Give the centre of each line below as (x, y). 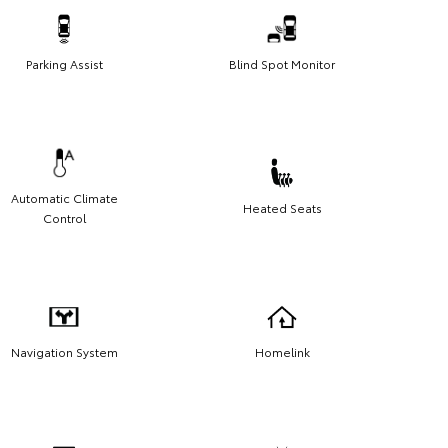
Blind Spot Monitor (282, 64)
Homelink (282, 352)
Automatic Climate (64, 198)
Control (64, 218)
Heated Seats (282, 208)
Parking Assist (64, 64)
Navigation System (64, 352)
